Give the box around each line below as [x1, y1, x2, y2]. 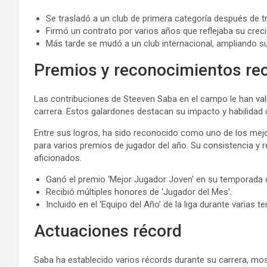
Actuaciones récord [34, 221, 182, 241]
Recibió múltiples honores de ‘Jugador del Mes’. [46, 187, 232, 197]
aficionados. [34, 153, 82, 163]
